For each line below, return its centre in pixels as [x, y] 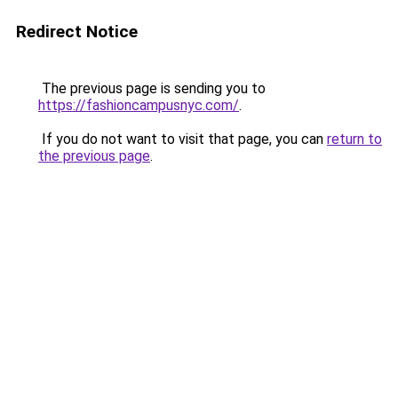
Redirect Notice [77, 32]
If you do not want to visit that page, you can [183, 139]
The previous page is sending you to [152, 88]
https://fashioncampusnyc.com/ [139, 105]
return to [354, 139]
